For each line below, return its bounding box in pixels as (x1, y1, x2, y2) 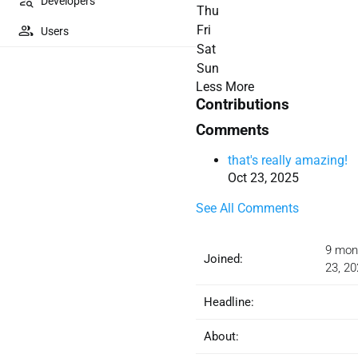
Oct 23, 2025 (228, 170, 299, 185)
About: (204, 329, 239, 344)
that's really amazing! (228, 153, 348, 168)
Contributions (196, 96, 289, 113)
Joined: (204, 252, 243, 266)
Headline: (204, 295, 254, 309)
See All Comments (196, 201, 299, 216)
